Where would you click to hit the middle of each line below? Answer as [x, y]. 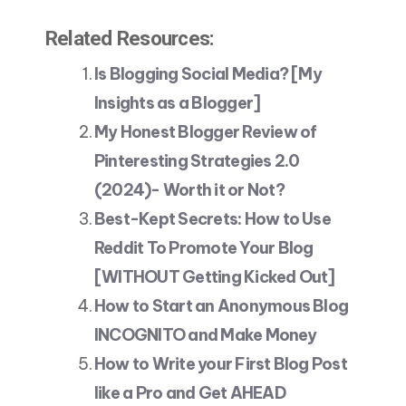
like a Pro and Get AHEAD [190, 393]
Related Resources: [130, 39]
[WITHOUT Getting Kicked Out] [215, 277]
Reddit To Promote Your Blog [204, 248]
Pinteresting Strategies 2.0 [197, 161]
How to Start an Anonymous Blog [222, 306]
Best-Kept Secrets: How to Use [213, 219]
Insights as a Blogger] [178, 103]
